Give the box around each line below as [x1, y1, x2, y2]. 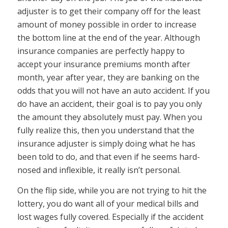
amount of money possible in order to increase [17, 18, 196, 30]
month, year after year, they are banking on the [17, 71, 199, 83]
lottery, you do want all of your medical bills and [17, 197, 198, 209]
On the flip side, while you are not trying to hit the [17, 184, 207, 196]
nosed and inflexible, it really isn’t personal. [17, 164, 181, 176]
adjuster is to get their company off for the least [17, 5, 201, 17]
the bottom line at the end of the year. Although [17, 32, 200, 43]
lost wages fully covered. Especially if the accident [17, 211, 204, 222]
